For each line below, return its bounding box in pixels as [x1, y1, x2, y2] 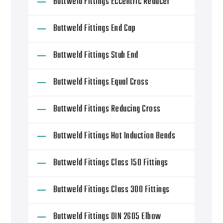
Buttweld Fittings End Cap [53, 21, 136, 36]
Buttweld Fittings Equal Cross [53, 75, 149, 90]
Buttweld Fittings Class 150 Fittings [53, 155, 168, 170]
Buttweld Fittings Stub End [53, 48, 138, 63]
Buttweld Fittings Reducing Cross [53, 102, 161, 116]
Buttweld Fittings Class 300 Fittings [53, 182, 170, 197]
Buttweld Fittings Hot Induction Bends [53, 128, 176, 143]
